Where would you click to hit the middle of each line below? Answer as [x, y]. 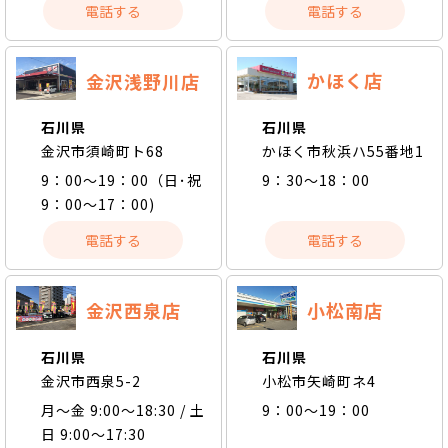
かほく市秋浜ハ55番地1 [343, 150]
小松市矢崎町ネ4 [319, 381]
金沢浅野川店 [143, 80]
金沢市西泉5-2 [91, 381]
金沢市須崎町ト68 [102, 151]
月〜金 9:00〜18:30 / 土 [123, 410]
